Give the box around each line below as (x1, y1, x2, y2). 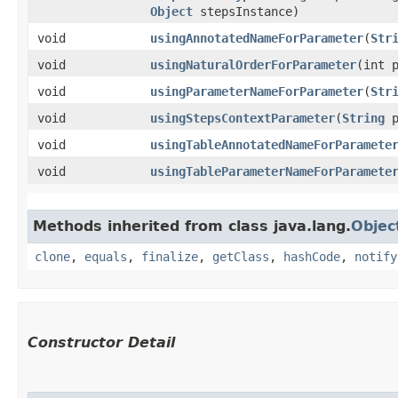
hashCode (283, 250, 340, 265)
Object (150, 4, 193, 20)
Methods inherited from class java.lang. (33, 218, 351, 235)
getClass (212, 250, 269, 265)
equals (84, 250, 127, 265)
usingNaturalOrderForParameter (150, 58, 356, 73)
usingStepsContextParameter (150, 111, 335, 126)
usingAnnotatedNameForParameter (150, 31, 363, 46)
